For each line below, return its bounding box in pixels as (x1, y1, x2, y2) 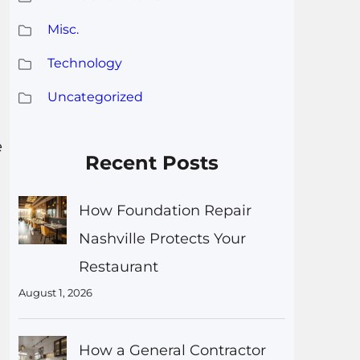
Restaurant (78, 257, 158, 276)
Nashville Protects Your (78, 229, 246, 247)
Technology (47, 55, 122, 71)
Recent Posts (85, 150, 219, 174)
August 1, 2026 (18, 285, 92, 299)
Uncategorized (47, 88, 143, 104)
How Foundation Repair (78, 201, 252, 219)
